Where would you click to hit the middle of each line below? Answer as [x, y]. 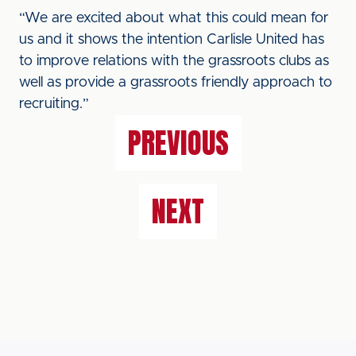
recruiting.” [54, 104]
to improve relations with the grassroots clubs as [174, 61]
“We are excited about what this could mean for [174, 18]
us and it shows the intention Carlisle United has [172, 40]
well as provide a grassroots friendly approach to [176, 83]
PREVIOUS [178, 143]
